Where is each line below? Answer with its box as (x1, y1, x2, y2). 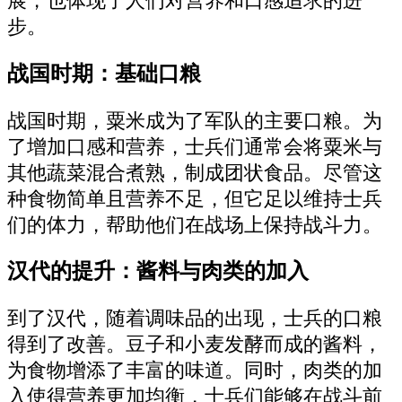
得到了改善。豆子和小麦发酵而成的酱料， (7, 333, 382, 355)
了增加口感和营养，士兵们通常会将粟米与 (7, 135, 382, 158)
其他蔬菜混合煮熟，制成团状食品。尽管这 (7, 162, 382, 184)
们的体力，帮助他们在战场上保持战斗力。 (7, 214, 382, 236)
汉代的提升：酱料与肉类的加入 (7, 259, 309, 284)
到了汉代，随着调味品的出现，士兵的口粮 (7, 307, 382, 329)
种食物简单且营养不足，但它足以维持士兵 (7, 188, 382, 210)
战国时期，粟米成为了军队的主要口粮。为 (7, 109, 382, 132)
